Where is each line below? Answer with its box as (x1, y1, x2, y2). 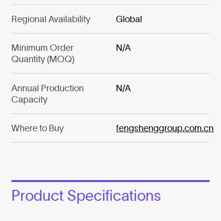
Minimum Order (11, 42, 74, 53)
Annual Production (11, 82, 84, 93)
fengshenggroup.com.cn (116, 123, 214, 134)
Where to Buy (11, 123, 64, 134)
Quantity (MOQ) (11, 54, 74, 65)
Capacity (11, 94, 47, 105)
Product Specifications (11, 187, 161, 204)
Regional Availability (11, 13, 90, 24)
